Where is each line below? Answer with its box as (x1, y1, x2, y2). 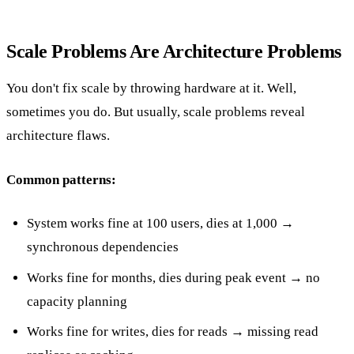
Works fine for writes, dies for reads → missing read (26, 324, 318, 340)
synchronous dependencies (26, 239, 179, 255)
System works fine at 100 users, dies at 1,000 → (26, 216, 294, 232)
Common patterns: (6, 171, 116, 187)
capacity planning (26, 293, 127, 309)
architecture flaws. (6, 128, 110, 144)
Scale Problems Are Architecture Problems (6, 41, 341, 62)
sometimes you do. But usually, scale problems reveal (6, 104, 305, 120)
